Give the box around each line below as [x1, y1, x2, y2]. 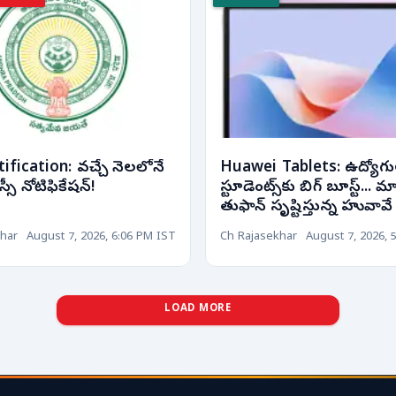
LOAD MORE [164, 302, 232, 317]
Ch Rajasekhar [220, 230, 297, 246]
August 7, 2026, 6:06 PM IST [27, 230, 176, 246]
